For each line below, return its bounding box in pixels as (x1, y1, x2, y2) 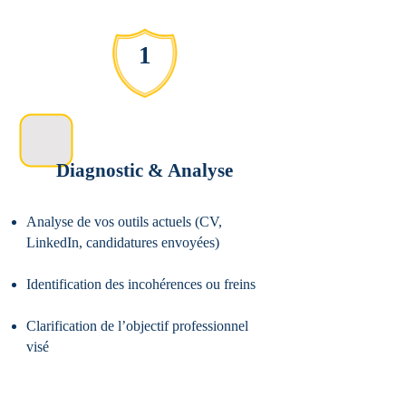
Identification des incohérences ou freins (26, 276, 256, 292)
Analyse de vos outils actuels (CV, (26, 214, 222, 229)
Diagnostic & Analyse (56, 159, 233, 181)
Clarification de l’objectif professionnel (26, 318, 248, 333)
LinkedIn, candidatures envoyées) (26, 235, 219, 250)
